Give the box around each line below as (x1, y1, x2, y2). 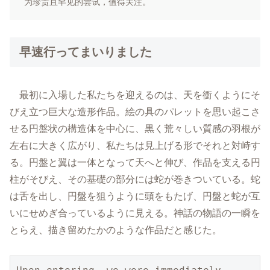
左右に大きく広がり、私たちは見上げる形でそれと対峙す (10, 140, 260, 151)
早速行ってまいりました (19, 45, 152, 59)
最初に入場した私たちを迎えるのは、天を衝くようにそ (19, 89, 260, 100)
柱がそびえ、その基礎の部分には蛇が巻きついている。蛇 (10, 174, 260, 184)
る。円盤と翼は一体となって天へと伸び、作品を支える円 (10, 157, 260, 168)
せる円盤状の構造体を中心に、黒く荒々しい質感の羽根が (10, 123, 260, 134)
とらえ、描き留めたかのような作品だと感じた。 (10, 224, 222, 235)
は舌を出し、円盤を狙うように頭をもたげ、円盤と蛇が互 (10, 190, 260, 201)
